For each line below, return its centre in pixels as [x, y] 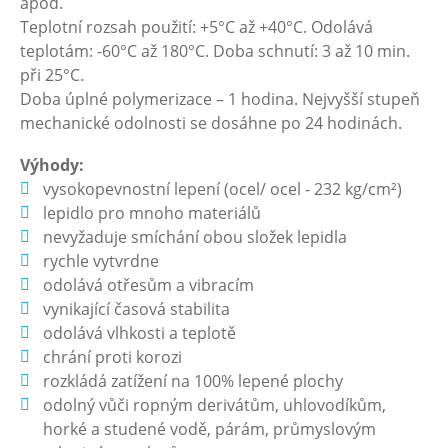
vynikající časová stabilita [137, 309]
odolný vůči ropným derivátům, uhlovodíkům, [215, 405]
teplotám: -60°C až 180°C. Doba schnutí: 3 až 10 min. [215, 51]
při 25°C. [52, 75]
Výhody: [52, 165]
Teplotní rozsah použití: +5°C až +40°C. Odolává [196, 27]
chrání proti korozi [113, 357]
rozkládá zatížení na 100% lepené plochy [193, 381]
